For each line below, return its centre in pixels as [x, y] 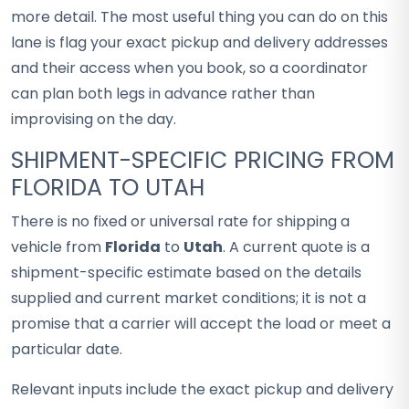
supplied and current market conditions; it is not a [189, 298]
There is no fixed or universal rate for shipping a [180, 221]
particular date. [67, 349]
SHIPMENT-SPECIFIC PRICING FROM [203, 160]
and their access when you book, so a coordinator [189, 68]
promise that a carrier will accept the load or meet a [201, 324]
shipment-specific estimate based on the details [186, 273]
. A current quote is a [296, 247]
